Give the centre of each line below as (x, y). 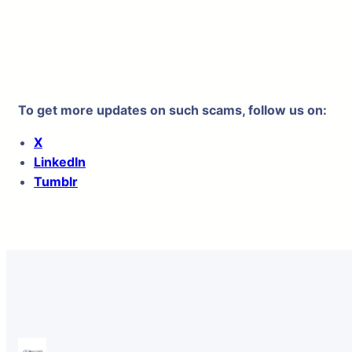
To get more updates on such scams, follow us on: (172, 110)
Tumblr (56, 181)
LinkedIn (60, 162)
